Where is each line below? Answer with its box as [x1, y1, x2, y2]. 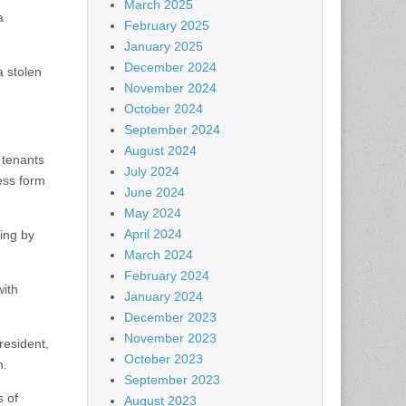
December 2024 [124, 60, 217, 74]
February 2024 [124, 268, 209, 283]
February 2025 [124, 18, 209, 33]
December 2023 [124, 310, 217, 324]
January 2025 [124, 39, 203, 53]
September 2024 [124, 122, 220, 137]
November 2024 [124, 81, 217, 95]
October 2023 [124, 352, 203, 366]
